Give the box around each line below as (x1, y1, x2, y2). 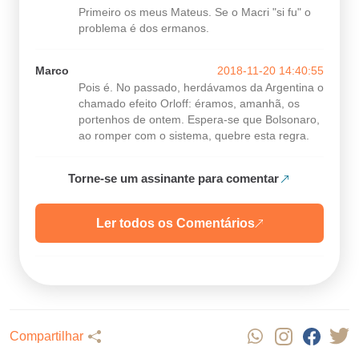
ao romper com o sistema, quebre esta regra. (79, 129, 309, 143)
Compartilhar (10, 329, 83, 343)
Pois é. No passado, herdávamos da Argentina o (79, 81, 324, 95)
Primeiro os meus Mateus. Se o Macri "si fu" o (79, 6, 311, 19)
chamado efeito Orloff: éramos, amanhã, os (79, 97, 300, 111)
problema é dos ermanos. (79, 22, 209, 35)
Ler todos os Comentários (96, 216, 255, 230)
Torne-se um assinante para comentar (68, 171, 279, 186)
